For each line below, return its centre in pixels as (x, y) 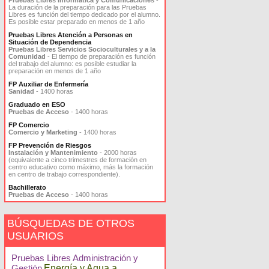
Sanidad (21, 91)
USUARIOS (35, 236)
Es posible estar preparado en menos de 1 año (77, 22)
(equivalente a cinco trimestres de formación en (77, 160)
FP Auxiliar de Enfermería (48, 84)
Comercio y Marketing (43, 132)
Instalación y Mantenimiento (53, 153)
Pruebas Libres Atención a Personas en (71, 35)
